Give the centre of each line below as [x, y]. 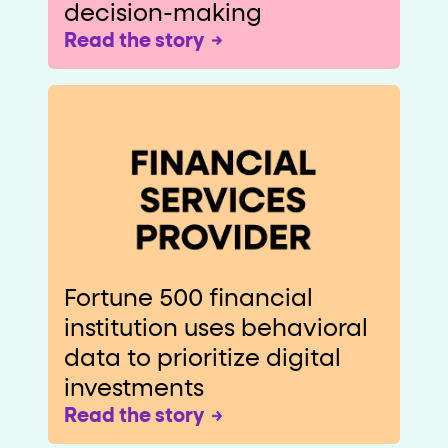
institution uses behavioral [216, 328]
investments [134, 388]
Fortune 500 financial [188, 298]
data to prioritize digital [202, 358]
